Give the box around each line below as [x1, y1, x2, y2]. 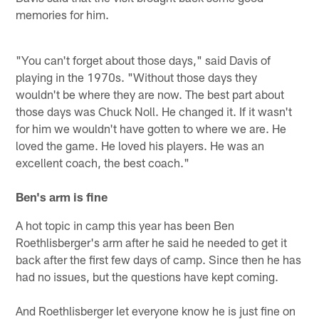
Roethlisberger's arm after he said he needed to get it [16, 235, 288, 250]
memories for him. [16, 7, 110, 22]
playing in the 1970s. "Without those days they [16, 70, 258, 85]
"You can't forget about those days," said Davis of [16, 53, 271, 68]
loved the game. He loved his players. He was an [16, 138, 265, 153]
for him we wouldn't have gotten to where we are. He [16, 121, 287, 136]
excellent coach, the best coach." [16, 155, 190, 170]
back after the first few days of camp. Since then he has [16, 252, 302, 267]
